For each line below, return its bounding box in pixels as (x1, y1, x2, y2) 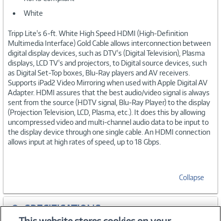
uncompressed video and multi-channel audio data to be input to (8, 117, 209, 126)
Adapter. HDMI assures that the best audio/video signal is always (8, 88, 210, 97)
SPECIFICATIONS (24, 202, 101, 215)
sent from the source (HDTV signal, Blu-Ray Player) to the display (8, 98, 210, 107)
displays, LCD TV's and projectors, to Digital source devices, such (8, 58, 207, 67)
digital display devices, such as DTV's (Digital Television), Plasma (8, 48, 205, 57)
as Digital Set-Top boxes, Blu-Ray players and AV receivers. (8, 68, 190, 77)
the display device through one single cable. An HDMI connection (8, 127, 210, 136)
